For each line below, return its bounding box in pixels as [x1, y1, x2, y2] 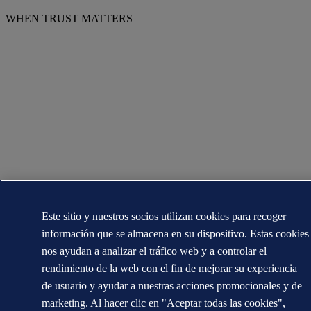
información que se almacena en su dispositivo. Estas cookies [42, 228, 310, 239]
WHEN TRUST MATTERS [6, 12, 133, 25]
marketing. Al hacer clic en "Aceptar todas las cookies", [42, 297, 286, 309]
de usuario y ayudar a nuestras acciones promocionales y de [42, 280, 303, 292]
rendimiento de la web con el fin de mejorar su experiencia [42, 262, 298, 274]
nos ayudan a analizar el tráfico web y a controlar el [42, 245, 267, 257]
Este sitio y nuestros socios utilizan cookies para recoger [42, 210, 287, 222]
